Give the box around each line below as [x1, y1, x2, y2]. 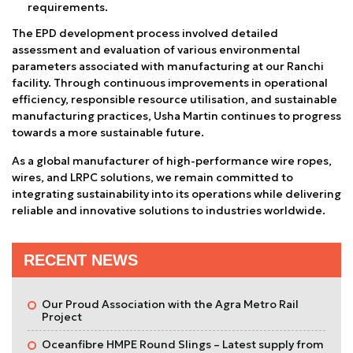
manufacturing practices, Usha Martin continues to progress [12, 108, 341, 123]
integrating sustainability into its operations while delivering [12, 186, 341, 201]
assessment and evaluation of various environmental [12, 42, 300, 57]
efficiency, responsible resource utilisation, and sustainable [12, 91, 337, 106]
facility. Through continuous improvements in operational [12, 75, 328, 90]
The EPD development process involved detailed [12, 25, 278, 40]
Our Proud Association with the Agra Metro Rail [42, 296, 299, 311]
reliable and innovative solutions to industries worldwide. [12, 203, 325, 217]
